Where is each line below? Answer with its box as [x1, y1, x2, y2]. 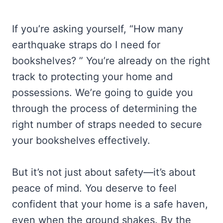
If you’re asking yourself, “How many [12, 23, 183, 35]
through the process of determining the [12, 103, 197, 114]
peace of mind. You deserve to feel [12, 182, 177, 194]
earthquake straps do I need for [12, 39, 160, 51]
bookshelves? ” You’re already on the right [12, 55, 210, 67]
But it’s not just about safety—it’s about [12, 166, 196, 178]
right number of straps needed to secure [12, 118, 202, 130]
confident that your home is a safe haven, [12, 198, 208, 210]
